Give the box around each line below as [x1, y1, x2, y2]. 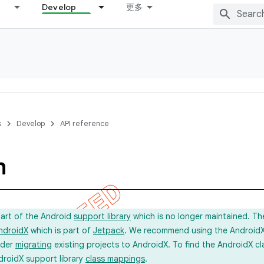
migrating [15, 239, 52, 250]
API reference [60, 118, 109, 128]
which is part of [28, 225, 93, 236]
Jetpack [93, 225, 124, 236]
